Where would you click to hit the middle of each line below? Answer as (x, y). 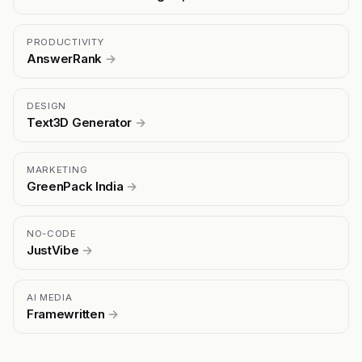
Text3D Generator (81, 123)
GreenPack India (77, 187)
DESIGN (47, 106)
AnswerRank (66, 59)
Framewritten (67, 314)
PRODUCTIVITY (65, 42)
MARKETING (57, 170)
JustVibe (55, 250)
